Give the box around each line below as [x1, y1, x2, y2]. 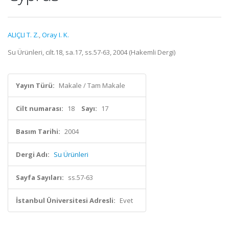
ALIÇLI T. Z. [8, 30, 39, 39]
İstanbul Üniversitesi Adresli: [16, 196, 116, 205]
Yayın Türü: [16, 81, 55, 90]
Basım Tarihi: [16, 127, 60, 136]
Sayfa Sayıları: [16, 173, 64, 182]
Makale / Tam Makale [59, 81, 125, 90]
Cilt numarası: [16, 104, 63, 113]
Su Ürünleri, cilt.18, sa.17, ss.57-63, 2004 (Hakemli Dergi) [8, 48, 175, 57]
